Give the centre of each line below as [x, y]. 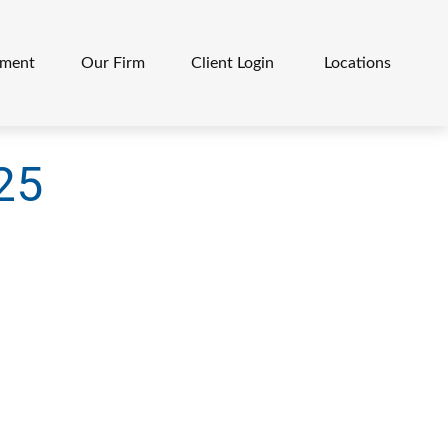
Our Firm [113, 62]
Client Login [235, 62]
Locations [358, 62]
